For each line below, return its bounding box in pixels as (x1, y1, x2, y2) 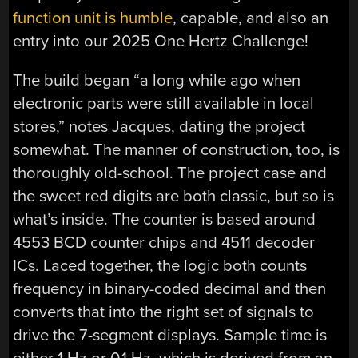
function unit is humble (13, 7, 173, 28)
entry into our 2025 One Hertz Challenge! (13, 30, 309, 51)
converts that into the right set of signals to (13, 301, 315, 322)
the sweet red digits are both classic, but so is (13, 185, 335, 206)
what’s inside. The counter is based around (13, 209, 316, 229)
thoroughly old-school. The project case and (13, 162, 328, 183)
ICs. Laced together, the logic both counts (13, 255, 308, 276)
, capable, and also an (173, 7, 329, 28)
